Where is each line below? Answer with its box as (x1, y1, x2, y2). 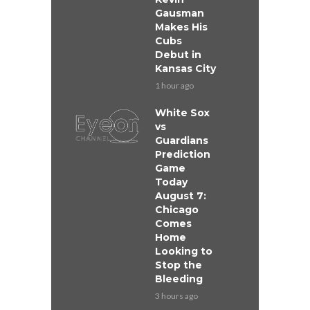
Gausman (155, 7, 204, 20)
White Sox (155, 107, 210, 120)
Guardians (155, 134, 208, 147)
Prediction (155, 148, 210, 161)
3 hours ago (155, 291, 198, 302)
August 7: (155, 190, 206, 203)
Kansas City (155, 62, 216, 75)
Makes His (155, 21, 208, 34)
